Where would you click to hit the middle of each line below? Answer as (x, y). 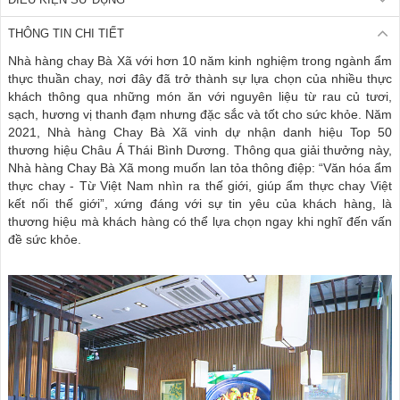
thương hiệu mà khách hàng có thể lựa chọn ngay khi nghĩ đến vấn (200, 221)
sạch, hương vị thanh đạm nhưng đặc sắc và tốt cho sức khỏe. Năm (200, 114)
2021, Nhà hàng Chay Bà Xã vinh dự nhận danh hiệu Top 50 (200, 132)
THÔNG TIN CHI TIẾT (66, 33)
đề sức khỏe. (45, 239)
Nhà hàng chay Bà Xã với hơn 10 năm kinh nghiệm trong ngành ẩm (200, 61)
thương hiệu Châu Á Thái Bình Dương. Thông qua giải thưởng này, (200, 150)
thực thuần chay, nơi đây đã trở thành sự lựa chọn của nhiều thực (200, 79)
